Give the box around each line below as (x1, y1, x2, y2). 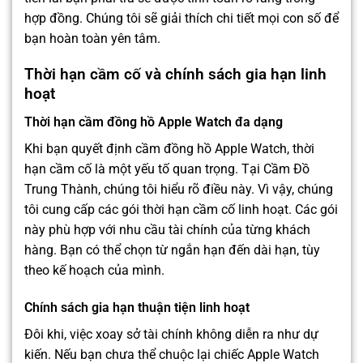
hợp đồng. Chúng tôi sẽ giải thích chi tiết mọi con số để (24, 10, 339, 26)
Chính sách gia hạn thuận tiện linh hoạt (24, 299, 250, 315)
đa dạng (232, 114, 283, 130)
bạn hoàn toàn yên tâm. (24, 30, 160, 46)
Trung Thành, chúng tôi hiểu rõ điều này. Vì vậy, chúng (24, 181, 333, 197)
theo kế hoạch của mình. (24, 263, 164, 278)
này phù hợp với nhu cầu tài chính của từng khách (24, 222, 310, 237)
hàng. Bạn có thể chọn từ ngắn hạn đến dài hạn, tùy (24, 242, 320, 258)
